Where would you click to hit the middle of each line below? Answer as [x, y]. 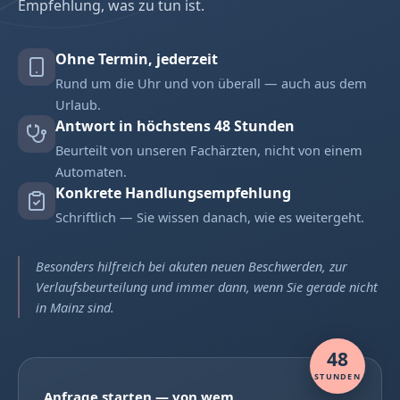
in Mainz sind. [75, 308]
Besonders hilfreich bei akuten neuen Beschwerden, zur [192, 267]
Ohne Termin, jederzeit [137, 59]
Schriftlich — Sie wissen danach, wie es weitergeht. [210, 217]
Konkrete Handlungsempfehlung [173, 193]
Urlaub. [78, 105]
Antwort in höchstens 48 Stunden [175, 126]
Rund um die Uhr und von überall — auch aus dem [211, 83]
